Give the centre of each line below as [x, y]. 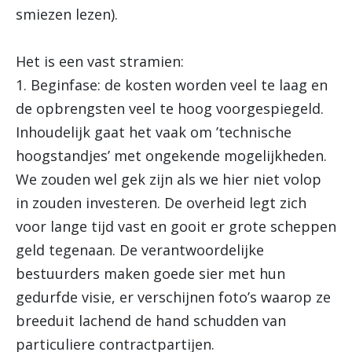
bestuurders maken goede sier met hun [150, 273]
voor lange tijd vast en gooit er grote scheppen [176, 226]
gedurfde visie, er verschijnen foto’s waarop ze [173, 297]
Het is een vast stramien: [100, 61]
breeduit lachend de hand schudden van [151, 321]
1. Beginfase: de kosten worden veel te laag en [172, 85]
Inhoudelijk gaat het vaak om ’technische [154, 132]
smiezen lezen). [67, 14]
